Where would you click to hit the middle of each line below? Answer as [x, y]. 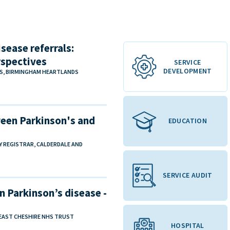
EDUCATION [187, 121]
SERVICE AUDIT [188, 175]
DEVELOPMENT [187, 71]
